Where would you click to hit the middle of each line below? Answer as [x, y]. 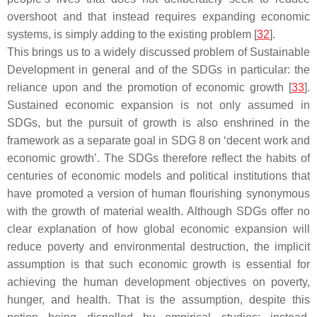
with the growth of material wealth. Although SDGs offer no [158, 211]
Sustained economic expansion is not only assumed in [158, 105]
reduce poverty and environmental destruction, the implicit [158, 247]
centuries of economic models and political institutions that [158, 176]
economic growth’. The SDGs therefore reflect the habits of [158, 158]
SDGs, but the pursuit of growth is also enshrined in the [158, 123]
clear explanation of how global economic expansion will [158, 229]
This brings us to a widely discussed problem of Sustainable [158, 52]
